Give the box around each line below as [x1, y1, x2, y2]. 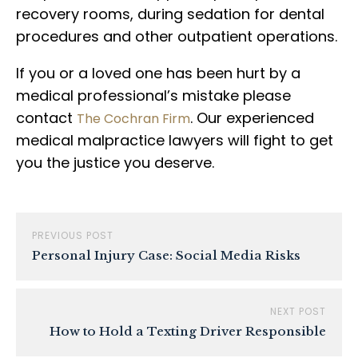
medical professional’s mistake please [16, 86, 291, 105]
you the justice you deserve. [16, 153, 214, 173]
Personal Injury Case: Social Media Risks [32, 248, 300, 263]
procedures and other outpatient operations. [16, 26, 337, 46]
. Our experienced [190, 108, 314, 128]
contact [16, 108, 77, 128]
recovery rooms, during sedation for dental [16, 4, 324, 24]
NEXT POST [270, 304, 326, 318]
